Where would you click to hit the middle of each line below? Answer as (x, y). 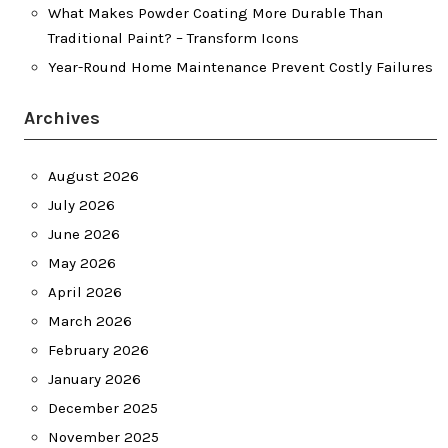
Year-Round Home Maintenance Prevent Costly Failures (240, 67)
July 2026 (81, 205)
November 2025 (103, 437)
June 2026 (84, 234)
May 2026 (82, 263)
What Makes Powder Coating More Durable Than (215, 13)
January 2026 (94, 379)
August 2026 (93, 176)
